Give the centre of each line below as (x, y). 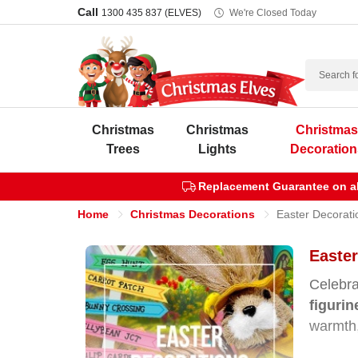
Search (326, 68)
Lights (217, 149)
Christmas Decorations (193, 214)
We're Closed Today (272, 13)
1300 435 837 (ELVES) (151, 13)
